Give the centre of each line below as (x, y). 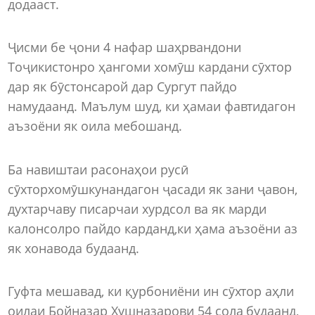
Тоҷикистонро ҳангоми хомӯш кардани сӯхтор (150, 67)
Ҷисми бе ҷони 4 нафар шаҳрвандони (124, 47)
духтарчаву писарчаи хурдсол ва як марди (137, 208)
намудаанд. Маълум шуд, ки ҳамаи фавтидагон (152, 107)
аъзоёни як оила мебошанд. (95, 126)
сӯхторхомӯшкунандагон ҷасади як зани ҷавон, (153, 189)
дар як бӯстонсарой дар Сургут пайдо (122, 87)
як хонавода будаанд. (73, 248)
